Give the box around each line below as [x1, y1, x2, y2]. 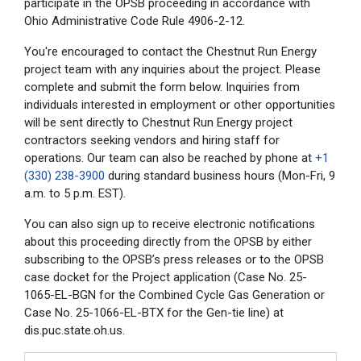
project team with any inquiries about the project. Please [24, 61, 321, 77]
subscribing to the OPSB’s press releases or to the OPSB [24, 251, 324, 267]
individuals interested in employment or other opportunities [24, 97, 335, 112]
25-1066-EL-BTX [76, 305, 164, 320]
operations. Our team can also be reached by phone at [24, 150, 315, 165]
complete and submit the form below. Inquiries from [24, 79, 300, 94]
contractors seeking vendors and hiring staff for [24, 132, 280, 147]
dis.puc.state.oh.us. [24, 322, 128, 338]
